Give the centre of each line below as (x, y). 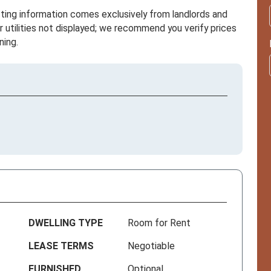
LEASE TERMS (61, 246)
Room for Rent (159, 223)
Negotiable (152, 246)
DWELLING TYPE (66, 223)
